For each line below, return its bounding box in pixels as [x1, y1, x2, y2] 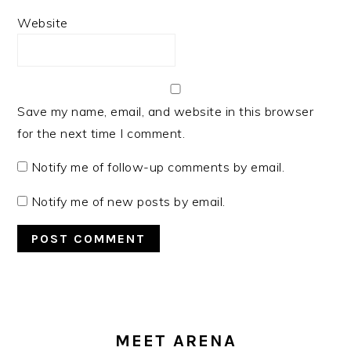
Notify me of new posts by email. [31, 194, 226, 210]
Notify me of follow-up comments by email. [31, 159, 285, 175]
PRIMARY [16, 301, 118, 326]
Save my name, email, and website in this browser [17, 103, 314, 120]
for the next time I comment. [17, 125, 186, 142]
